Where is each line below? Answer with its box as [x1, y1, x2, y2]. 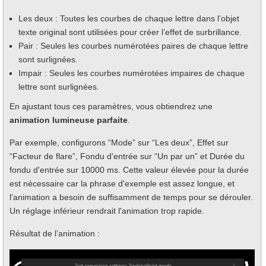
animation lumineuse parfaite [9, 115, 128, 125]
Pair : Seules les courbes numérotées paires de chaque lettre [18, 40, 248, 50]
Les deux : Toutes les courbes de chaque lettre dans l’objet [18, 13, 239, 23]
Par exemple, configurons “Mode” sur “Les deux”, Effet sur [9, 137, 229, 147]
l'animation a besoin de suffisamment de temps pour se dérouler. [9, 192, 253, 202]
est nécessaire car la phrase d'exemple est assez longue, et [9, 178, 235, 188]
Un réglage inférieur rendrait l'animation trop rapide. [9, 205, 204, 216]
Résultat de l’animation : [9, 228, 100, 238]
